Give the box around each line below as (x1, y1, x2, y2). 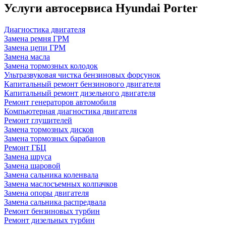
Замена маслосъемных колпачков (4, 179, 118, 188)
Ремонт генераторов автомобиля (4, 97, 116, 106)
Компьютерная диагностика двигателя (4, 106, 137, 116)
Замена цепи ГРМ (4, 43, 66, 52)
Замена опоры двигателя (4, 188, 89, 197)
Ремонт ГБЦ (4, 143, 46, 152)
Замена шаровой (4, 161, 61, 170)
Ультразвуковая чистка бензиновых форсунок (4, 70, 160, 79)
